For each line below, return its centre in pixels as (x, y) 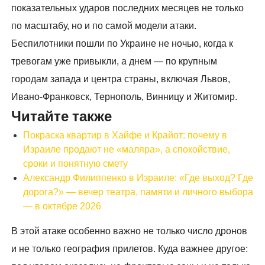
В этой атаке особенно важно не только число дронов (130, 231)
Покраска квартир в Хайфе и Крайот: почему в (125, 135)
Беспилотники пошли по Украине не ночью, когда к (122, 44)
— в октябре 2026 (62, 206)
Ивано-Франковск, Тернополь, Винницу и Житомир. (125, 97)
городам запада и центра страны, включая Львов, (121, 79)
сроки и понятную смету (76, 164)
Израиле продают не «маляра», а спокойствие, (127, 150)
